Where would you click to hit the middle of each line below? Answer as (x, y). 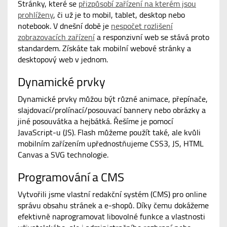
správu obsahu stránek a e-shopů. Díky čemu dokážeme (113, 205)
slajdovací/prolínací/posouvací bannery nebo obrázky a (112, 110)
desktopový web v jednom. (63, 60)
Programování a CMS (71, 177)
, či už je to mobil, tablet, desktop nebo (119, 15)
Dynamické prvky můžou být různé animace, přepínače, (113, 99)
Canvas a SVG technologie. (63, 155)
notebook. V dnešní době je (64, 26)
